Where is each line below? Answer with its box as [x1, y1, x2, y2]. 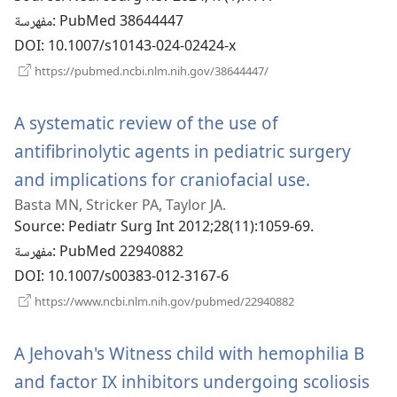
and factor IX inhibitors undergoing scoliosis [14, 370, 370, 394]
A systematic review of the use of [14, 111, 278, 136]
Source [14, 216, 61, 241]
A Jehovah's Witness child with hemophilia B [14, 341, 364, 366]
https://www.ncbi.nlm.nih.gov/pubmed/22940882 [32, 293, 294, 310]
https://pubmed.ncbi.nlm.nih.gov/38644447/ [32, 63, 269, 80]
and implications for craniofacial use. [14, 167, 310, 192]
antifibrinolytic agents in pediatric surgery [14, 139, 351, 164]
